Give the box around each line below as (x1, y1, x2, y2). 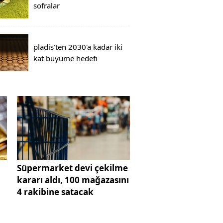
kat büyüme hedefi (33, 53, 98, 63)
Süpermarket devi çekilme (16, 162, 128, 174)
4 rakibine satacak (16, 186, 94, 198)
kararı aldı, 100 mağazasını (16, 174, 129, 186)
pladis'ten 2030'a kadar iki (33, 41, 122, 52)
